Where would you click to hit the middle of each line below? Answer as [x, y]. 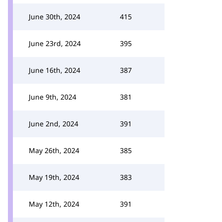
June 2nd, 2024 [54, 124]
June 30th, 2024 [55, 17]
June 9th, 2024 [53, 97]
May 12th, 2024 [54, 204]
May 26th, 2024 [54, 150]
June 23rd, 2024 [55, 43]
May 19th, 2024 [54, 177]
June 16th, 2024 [55, 70]
